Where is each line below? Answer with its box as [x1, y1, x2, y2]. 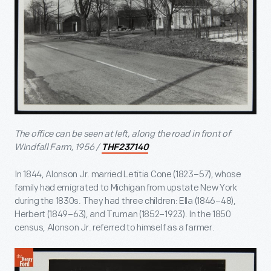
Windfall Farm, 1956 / [15, 141, 101, 153]
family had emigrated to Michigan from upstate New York [15, 181, 237, 194]
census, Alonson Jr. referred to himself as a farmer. [15, 221, 215, 233]
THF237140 [101, 143, 149, 152]
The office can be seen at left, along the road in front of [15, 128, 230, 140]
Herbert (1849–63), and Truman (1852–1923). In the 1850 [15, 208, 231, 220]
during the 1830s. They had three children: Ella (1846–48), [15, 195, 236, 207]
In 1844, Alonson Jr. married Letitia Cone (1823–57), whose [15, 168, 241, 180]
